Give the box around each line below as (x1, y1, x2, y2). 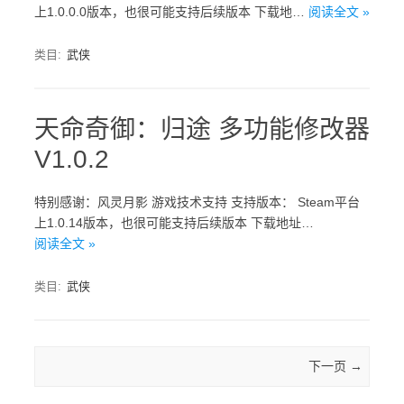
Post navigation (41, 359, 130, 374)
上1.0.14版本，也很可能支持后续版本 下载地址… (34, 216, 314, 230)
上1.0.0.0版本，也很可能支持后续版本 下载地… (34, 5, 308, 19)
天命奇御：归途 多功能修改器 (34, 115, 370, 143)
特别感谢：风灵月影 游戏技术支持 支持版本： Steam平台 (34, 195, 360, 209)
